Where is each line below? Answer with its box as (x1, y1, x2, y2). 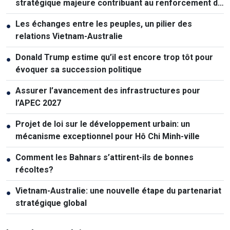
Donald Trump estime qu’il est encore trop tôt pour (15, 52, 213, 62)
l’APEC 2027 (15, 98, 61, 108)
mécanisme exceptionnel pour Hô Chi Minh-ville (15, 131, 200, 141)
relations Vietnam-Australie (15, 31, 123, 41)
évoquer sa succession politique (15, 64, 142, 74)
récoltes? (15, 164, 53, 175)
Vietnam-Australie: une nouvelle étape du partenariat (15, 185, 221, 196)
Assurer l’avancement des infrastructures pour (15, 85, 200, 95)
